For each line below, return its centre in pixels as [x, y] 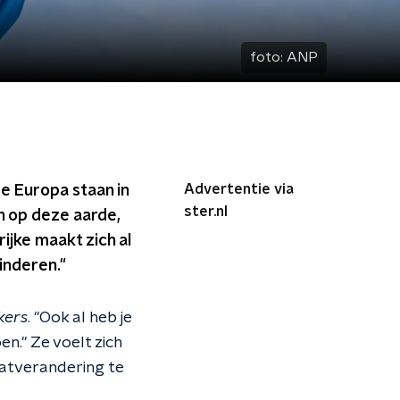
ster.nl [206, 212]
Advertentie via [239, 189]
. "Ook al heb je [80, 318]
